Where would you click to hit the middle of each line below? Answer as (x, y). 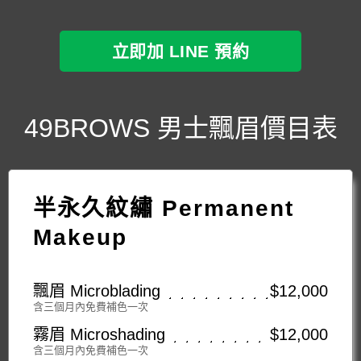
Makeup (80, 238)
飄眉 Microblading (97, 291)
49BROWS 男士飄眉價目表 (180, 129)
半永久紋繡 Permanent (164, 209)
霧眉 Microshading (99, 335)
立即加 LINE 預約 (180, 52)
